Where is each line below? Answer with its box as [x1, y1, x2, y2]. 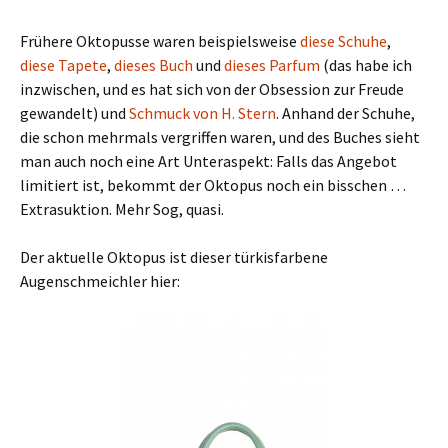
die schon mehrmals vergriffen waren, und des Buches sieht [20, 126, 420, 147]
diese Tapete [20, 54, 107, 75]
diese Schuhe [300, 30, 387, 51]
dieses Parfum [224, 54, 320, 75]
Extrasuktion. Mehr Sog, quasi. [20, 198, 224, 219]
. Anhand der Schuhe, [276, 102, 415, 123]
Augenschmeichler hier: [20, 270, 180, 291]
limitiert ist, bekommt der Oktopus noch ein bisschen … [20, 174, 406, 195]
